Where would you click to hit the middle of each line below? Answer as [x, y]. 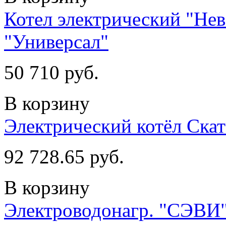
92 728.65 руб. [64, 156]
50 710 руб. [51, 72]
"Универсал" [56, 41]
